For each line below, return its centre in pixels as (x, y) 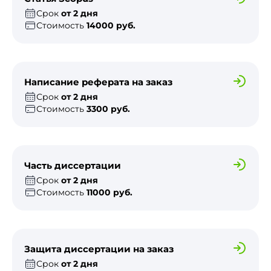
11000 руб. (109, 192)
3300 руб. (108, 109)
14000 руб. (111, 25)
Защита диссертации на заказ (99, 249)
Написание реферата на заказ (98, 82)
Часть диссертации (73, 166)
